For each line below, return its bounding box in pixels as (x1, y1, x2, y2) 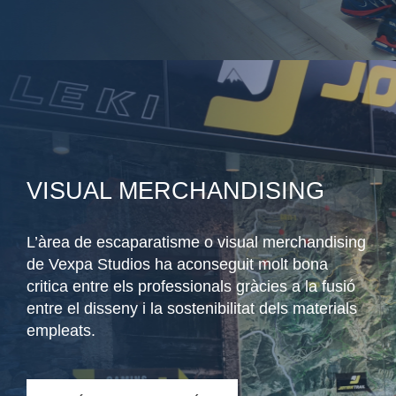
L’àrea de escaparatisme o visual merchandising (27, 233, 366, 252)
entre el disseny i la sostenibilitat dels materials (27, 300, 357, 318)
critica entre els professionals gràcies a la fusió (27, 278, 355, 296)
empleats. (27, 322, 95, 340)
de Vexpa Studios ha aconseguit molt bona (27, 255, 328, 274)
